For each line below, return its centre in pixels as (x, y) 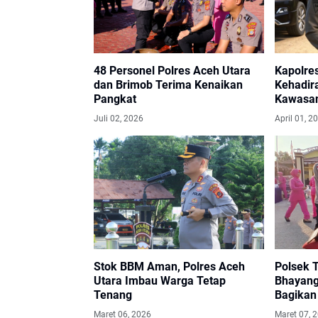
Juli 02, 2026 (119, 119)
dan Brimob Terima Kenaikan (168, 85)
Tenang (113, 295)
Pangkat (115, 99)
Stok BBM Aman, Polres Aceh (169, 267)
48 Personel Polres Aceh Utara (172, 71)
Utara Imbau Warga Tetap (160, 281)
